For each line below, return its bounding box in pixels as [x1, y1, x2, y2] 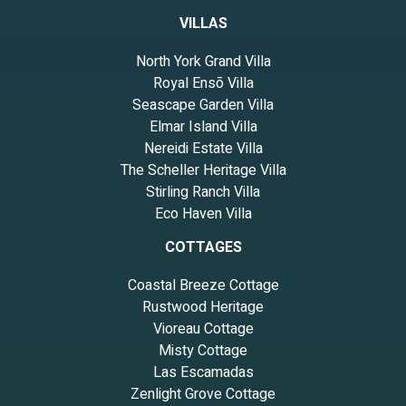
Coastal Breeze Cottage [127, 275, 279, 297]
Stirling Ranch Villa [146, 181, 260, 204]
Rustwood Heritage [142, 296, 264, 319]
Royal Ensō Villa [152, 72, 254, 95]
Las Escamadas [152, 362, 254, 384]
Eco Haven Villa [154, 203, 252, 226]
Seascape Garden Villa [132, 94, 274, 117]
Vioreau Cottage [152, 318, 254, 341]
